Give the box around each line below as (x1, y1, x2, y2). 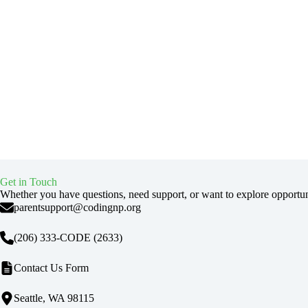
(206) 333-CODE (14, 232, 91, 243)
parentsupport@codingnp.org (14, 201, 141, 213)
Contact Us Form (14, 262, 89, 274)
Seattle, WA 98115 (14, 292, 94, 304)
